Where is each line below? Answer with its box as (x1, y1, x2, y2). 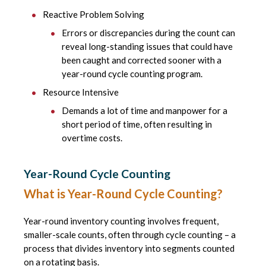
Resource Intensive (43, 87, 119, 98)
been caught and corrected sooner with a (62, 55, 221, 66)
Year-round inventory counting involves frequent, (24, 216, 218, 227)
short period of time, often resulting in (62, 119, 212, 130)
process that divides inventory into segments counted (24, 243, 235, 254)
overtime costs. (62, 132, 124, 144)
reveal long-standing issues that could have (62, 41, 233, 52)
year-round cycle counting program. (62, 68, 202, 80)
